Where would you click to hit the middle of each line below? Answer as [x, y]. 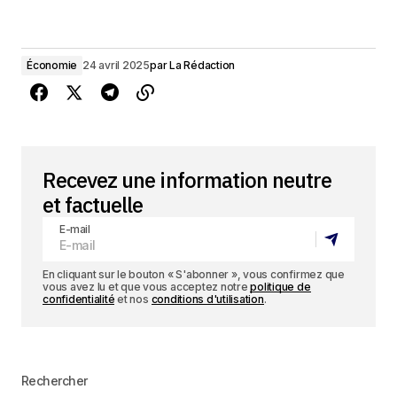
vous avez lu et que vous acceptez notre [147, 287]
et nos [133, 299]
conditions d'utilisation [207, 299]
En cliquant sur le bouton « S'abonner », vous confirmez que [194, 274]
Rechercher [54, 381]
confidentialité [79, 299]
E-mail [75, 229]
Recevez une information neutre [187, 180]
